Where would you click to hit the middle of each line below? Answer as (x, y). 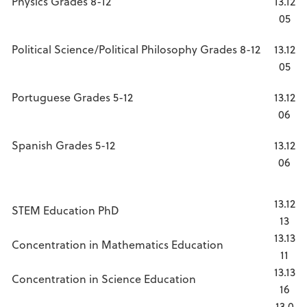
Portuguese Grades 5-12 (72, 97)
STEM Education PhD (65, 210)
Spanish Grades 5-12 (63, 145)
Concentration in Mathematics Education (118, 244)
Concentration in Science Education (104, 279)
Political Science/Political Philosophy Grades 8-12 (136, 49)
